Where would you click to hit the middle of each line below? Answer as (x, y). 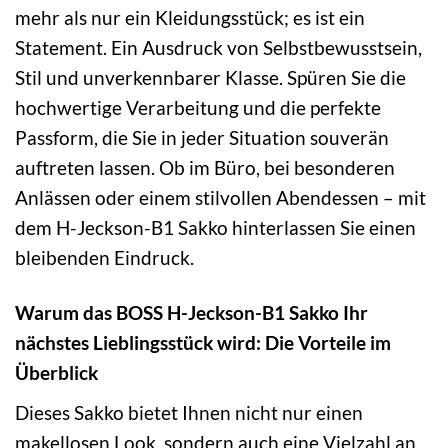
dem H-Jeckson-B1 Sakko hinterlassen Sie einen (215, 228)
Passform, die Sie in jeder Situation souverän (202, 138)
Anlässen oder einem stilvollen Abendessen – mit (220, 198)
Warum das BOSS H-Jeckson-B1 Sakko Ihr (191, 313)
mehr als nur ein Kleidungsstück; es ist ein (190, 18)
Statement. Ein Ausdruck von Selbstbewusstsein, (218, 48)
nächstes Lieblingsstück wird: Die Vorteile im (203, 343)
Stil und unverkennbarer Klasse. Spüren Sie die (210, 78)
